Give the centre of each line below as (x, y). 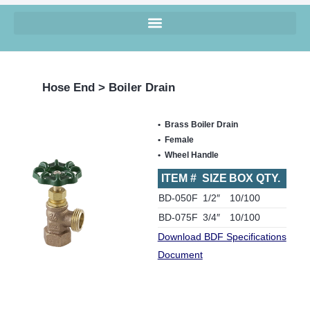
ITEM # (179, 178)
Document (180, 254)
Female (179, 139)
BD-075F (178, 217)
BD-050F (178, 198)
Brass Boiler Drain (201, 124)
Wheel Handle (191, 155)
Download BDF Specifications (222, 236)
